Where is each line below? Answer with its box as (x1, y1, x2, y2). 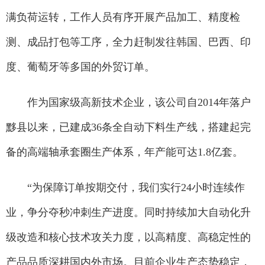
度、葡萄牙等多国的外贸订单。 (6, 61, 155, 73)
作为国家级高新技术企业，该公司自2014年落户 (6, 96, 251, 108)
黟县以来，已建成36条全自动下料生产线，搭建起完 (6, 121, 251, 133)
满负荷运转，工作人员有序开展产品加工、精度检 (6, 11, 240, 23)
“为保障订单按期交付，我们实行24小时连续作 (6, 182, 245, 193)
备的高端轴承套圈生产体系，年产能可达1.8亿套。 (6, 146, 243, 158)
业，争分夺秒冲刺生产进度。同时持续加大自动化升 (6, 206, 251, 218)
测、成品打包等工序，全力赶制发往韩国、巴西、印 (6, 36, 251, 48)
